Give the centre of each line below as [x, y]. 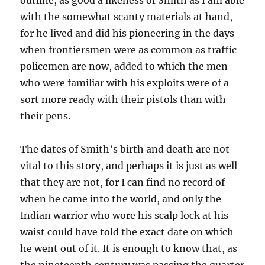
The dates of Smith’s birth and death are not [125, 149]
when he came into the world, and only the [121, 199]
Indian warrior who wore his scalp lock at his [125, 216]
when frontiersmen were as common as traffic [129, 50]
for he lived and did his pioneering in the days [127, 33]
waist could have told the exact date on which [127, 232]
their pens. [46, 116]
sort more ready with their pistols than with [123, 100]
